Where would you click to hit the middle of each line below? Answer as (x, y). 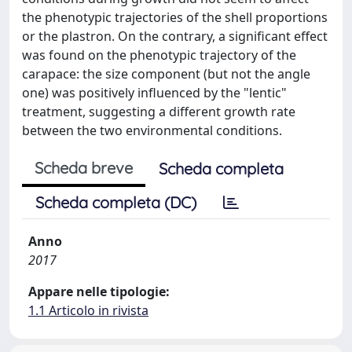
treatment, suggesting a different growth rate (159, 112)
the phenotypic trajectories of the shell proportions (175, 17)
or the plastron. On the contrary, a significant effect (175, 36)
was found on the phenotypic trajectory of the (159, 55)
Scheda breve (84, 168)
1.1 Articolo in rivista (88, 310)
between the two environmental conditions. (152, 130)
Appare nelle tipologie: (99, 291)
